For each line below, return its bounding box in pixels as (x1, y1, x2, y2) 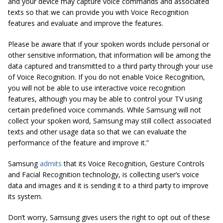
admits (40, 159, 62, 169)
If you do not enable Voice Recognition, (78, 72, 205, 82)
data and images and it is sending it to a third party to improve (8, 181, 209, 191)
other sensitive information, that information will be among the (8, 50, 211, 60)
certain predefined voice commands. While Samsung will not (8, 105, 201, 115)
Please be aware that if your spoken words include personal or (8, 39, 209, 49)
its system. (8, 192, 42, 202)
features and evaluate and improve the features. (8, 18, 163, 28)
